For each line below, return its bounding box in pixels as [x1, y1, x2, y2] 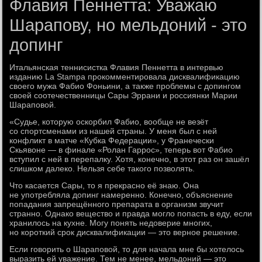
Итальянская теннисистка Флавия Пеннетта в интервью [9, 63, 224, 72]
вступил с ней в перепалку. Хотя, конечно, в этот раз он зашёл [9, 154, 250, 164]
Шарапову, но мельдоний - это [9, 16, 247, 35]
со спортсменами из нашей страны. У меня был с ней [9, 126, 218, 136]
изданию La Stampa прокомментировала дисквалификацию [9, 72, 240, 81]
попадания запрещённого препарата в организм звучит [9, 199, 224, 209]
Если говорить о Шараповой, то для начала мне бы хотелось [9, 244, 244, 254]
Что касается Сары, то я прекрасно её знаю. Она [9, 181, 199, 190]
